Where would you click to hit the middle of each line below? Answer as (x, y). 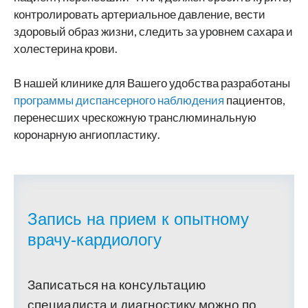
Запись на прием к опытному (138, 219)
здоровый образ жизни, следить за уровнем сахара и (153, 31)
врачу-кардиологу (95, 239)
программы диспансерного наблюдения (119, 100)
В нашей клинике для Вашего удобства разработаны (152, 83)
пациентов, (255, 100)
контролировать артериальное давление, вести (140, 14)
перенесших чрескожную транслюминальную (135, 117)
